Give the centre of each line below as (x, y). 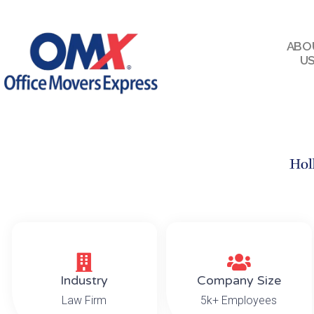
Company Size (239, 280)
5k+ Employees (239, 300)
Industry (84, 280)
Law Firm (84, 300)
